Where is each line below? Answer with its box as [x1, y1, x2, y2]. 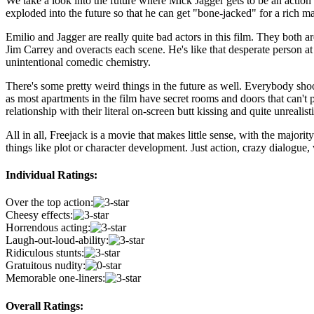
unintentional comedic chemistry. [6, 55, 151, 68]
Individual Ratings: [6, 169, 97, 182]
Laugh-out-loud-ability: [6, 234, 109, 247]
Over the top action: [6, 196, 93, 209]
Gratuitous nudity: [6, 259, 86, 272]
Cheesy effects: [6, 209, 73, 221]
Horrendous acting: [6, 221, 90, 234]
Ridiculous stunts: [6, 247, 84, 259]
